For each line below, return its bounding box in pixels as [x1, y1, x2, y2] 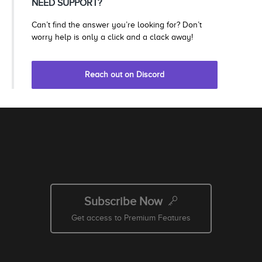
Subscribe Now [84, 195, 163, 208]
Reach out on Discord [84, 70, 164, 80]
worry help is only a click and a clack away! [32, 33, 193, 42]
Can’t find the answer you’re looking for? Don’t [32, 20, 202, 30]
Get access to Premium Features [71, 213, 191, 223]
